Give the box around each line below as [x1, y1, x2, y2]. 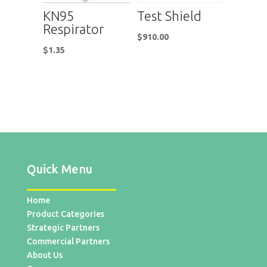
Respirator [42, 21, 104, 36]
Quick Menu [26, 162, 92, 176]
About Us [26, 250, 63, 260]
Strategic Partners [26, 222, 100, 232]
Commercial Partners [26, 236, 110, 246]
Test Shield [137, 8, 202, 23]
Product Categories [26, 209, 104, 219]
